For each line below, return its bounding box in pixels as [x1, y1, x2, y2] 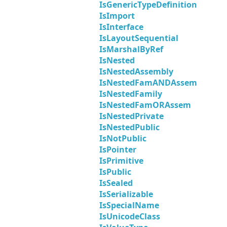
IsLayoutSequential [99, 32, 178, 44]
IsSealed [99, 177, 133, 189]
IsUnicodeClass [99, 211, 160, 222]
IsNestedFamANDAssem [99, 77, 197, 89]
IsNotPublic [99, 133, 146, 144]
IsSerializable [99, 188, 153, 200]
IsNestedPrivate [99, 110, 164, 122]
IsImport [99, 10, 135, 22]
